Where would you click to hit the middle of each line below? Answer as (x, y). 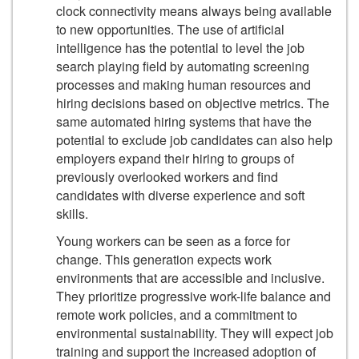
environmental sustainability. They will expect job (195, 333)
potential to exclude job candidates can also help (194, 139)
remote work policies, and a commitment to (177, 315)
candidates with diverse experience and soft (180, 195)
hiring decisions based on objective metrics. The (193, 103)
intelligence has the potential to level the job (180, 47)
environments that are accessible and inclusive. (190, 278)
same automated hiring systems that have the (184, 121)
